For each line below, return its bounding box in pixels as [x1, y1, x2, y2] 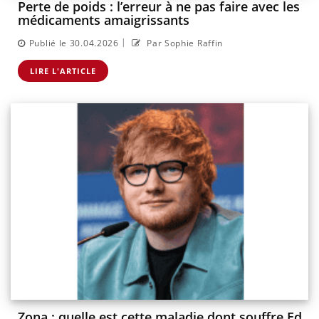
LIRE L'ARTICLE [30, 65, 96, 76]
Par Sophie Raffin [144, 36, 224, 49]
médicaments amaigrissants [18, 11, 189, 29]
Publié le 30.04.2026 [28, 36, 119, 49]
